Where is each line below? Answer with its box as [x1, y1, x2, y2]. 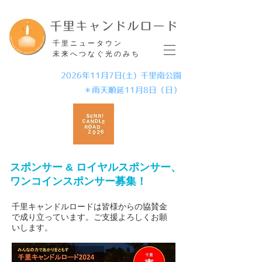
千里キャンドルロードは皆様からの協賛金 [12, 202, 167, 211]
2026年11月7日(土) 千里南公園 [61, 71, 181, 80]
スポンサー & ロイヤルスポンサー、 [10, 161, 181, 173]
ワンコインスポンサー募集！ [10, 175, 147, 187]
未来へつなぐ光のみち [53, 50, 140, 58]
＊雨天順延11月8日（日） [84, 86, 181, 94]
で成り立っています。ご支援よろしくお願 [12, 212, 167, 222]
